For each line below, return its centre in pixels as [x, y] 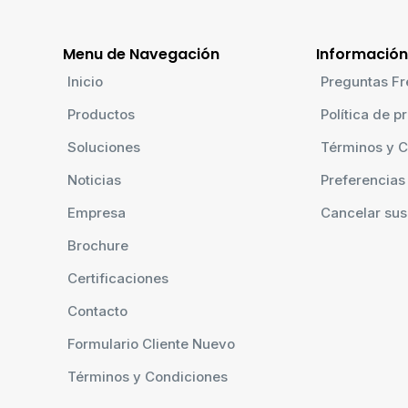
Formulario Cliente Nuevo [152, 343]
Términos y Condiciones [148, 376]
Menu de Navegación [142, 54]
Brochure [98, 245]
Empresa [97, 212]
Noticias [95, 179]
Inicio [86, 81]
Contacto [98, 311]
